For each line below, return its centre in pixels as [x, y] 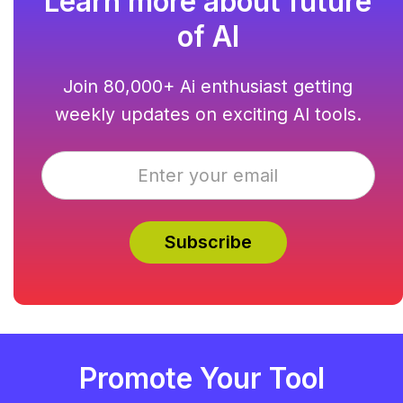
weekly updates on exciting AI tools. [208, 114]
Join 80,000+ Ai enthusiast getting [208, 86]
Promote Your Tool [201, 379]
